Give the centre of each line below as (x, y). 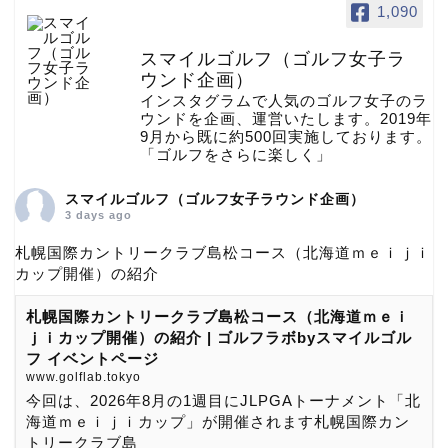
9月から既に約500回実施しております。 (286, 136)
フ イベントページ (92, 358)
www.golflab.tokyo (83, 377)
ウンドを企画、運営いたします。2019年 (286, 118)
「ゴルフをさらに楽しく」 (236, 154)
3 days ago (98, 215)
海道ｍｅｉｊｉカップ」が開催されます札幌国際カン (218, 421)
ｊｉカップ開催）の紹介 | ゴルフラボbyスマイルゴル (219, 337)
